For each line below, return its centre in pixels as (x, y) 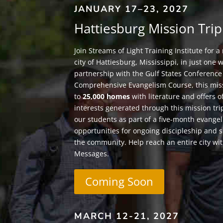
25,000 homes (107, 96)
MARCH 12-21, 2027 (127, 216)
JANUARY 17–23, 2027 (132, 9)
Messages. (93, 153)
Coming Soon (119, 181)
